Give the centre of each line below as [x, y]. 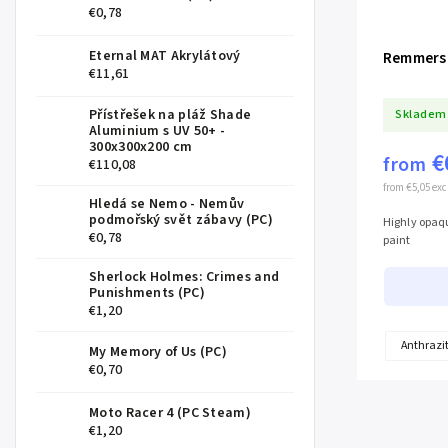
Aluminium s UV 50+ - [157, 131]
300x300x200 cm [141, 147]
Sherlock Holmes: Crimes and [184, 277]
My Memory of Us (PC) [158, 352]
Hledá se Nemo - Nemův [167, 204]
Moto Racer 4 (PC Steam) [170, 413]
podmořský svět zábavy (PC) [181, 220]
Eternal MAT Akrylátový [165, 56]
